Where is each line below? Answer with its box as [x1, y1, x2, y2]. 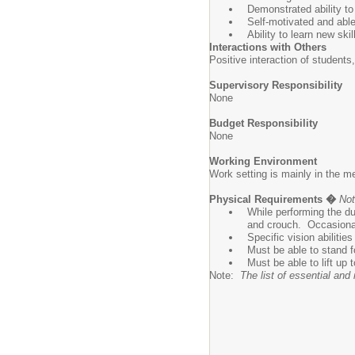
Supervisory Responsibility [209, 79, 342, 91]
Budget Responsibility [209, 117, 318, 129]
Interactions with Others [209, 41, 326, 53]
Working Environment [209, 155, 317, 167]
